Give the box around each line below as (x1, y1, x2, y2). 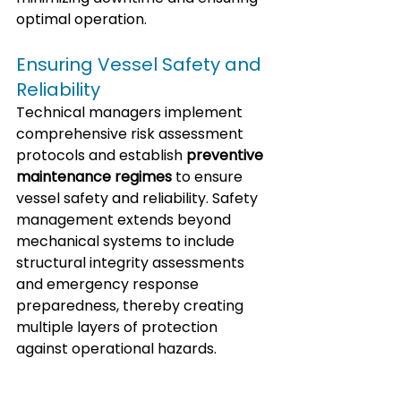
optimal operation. (16, 9, 147, 30)
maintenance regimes (16, 166, 172, 188)
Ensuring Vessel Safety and (16, 52, 266, 78)
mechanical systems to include (16, 231, 238, 252)
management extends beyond (16, 209, 235, 231)
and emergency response (16, 274, 202, 295)
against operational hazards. (16, 338, 217, 360)
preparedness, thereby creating (16, 295, 247, 317)
